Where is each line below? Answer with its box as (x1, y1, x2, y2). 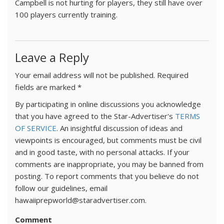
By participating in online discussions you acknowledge (15, 98, 201, 109)
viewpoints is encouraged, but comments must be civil (15, 134, 201, 145)
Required (157, 69, 188, 80)
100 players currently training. (15, 9, 117, 19)
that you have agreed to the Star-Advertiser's (15, 110, 175, 121)
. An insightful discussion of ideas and (56, 122, 182, 133)
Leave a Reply (15, 48, 89, 65)
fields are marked (15, 81, 77, 92)
